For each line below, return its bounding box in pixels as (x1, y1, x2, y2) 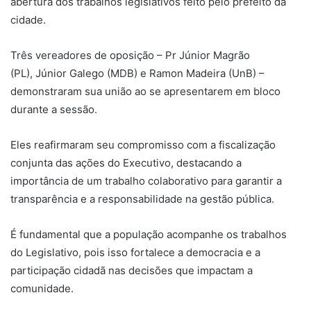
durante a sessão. (10, 102, 100, 116)
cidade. (10, 12, 46, 26)
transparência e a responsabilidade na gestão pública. (10, 192, 274, 205)
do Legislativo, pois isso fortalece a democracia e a (10, 245, 260, 259)
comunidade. (10, 281, 74, 295)
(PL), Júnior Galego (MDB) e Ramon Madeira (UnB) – (10, 66, 264, 80)
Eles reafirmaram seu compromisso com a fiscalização (10, 137, 276, 151)
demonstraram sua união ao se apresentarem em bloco (10, 84, 280, 98)
